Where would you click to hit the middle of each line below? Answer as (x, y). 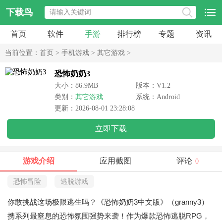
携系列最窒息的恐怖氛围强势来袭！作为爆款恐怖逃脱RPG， (109, 216)
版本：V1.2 (153, 85)
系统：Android (158, 97)
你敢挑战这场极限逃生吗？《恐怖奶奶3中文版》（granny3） (108, 202)
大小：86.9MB (76, 85)
